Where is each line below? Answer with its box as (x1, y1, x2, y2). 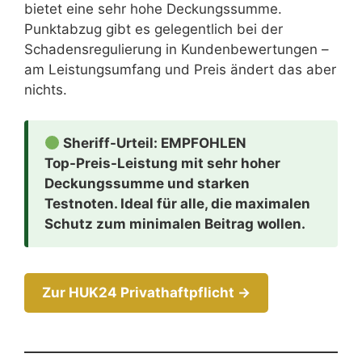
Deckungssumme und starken (44, 175, 250, 192)
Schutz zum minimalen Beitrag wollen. (44, 216, 305, 233)
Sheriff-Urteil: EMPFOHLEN (60, 135, 247, 152)
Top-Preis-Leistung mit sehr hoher (44, 155, 280, 172)
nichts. (24, 81, 67, 98)
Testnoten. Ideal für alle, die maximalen (44, 196, 310, 213)
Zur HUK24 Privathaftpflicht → (42, 284, 250, 301)
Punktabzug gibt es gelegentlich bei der (24, 20, 283, 37)
